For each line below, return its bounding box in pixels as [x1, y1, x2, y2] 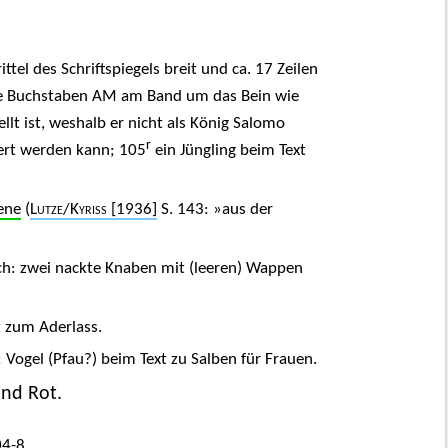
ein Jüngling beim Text [150, 142, 306, 160]
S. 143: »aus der [156, 201, 273, 219]
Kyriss [69, 201, 107, 219]
